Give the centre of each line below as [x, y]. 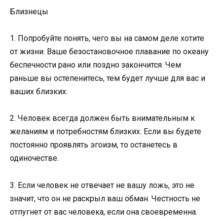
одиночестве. [34, 158]
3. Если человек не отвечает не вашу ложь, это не [102, 185]
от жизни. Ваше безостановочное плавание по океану [109, 52]
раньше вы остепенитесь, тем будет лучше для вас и [108, 78]
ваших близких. [39, 92]
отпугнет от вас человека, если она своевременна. [104, 212]
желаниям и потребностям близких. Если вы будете [106, 132]
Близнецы [29, 12]
